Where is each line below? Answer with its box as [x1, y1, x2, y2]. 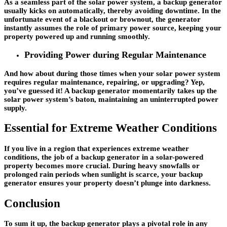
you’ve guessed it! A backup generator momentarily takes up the [4, 86, 217, 95]
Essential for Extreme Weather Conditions [4, 122, 217, 135]
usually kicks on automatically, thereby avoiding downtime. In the [4, 6, 221, 15]
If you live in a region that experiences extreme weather [4, 144, 189, 153]
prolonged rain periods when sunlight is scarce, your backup [4, 170, 203, 179]
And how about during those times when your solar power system [4, 69, 220, 78]
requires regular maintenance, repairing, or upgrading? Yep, [4, 78, 205, 86]
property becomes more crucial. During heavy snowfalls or [4, 162, 200, 170]
